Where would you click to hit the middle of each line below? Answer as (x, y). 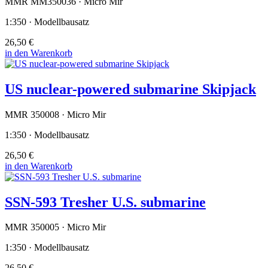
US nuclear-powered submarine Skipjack (130, 89)
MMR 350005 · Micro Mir (55, 227)
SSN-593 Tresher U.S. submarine (105, 202)
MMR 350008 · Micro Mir (55, 114)
